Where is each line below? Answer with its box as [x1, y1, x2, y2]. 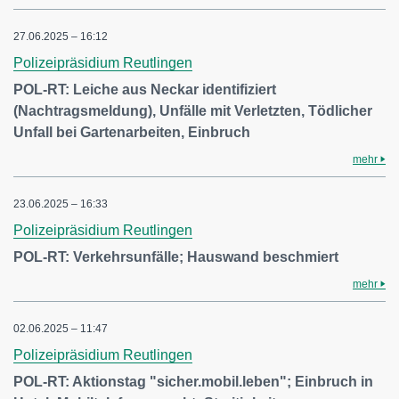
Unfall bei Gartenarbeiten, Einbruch [13, 125, 250, 140]
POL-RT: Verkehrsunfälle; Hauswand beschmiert [13, 249, 338, 265]
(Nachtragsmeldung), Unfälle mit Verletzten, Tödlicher [13, 103, 372, 118]
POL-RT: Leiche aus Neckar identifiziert [13, 82, 276, 97]
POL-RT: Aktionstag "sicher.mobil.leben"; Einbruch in [13, 374, 373, 389]
